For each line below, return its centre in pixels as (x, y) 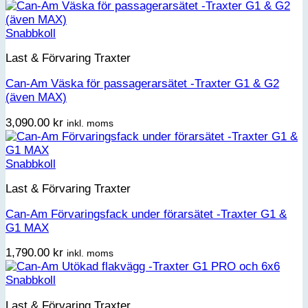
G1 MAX (27, 228)
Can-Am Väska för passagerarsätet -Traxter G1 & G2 (142, 83)
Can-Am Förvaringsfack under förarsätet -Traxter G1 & (146, 214)
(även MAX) (36, 97)
